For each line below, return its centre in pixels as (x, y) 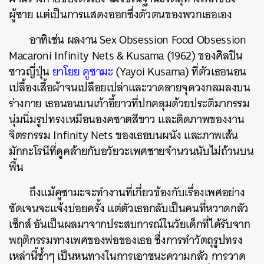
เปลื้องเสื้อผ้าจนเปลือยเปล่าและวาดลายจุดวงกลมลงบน (130, 87)
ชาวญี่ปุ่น (31, 71)
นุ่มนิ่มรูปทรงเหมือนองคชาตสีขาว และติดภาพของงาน (127, 119)
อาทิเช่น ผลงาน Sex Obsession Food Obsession (138, 39)
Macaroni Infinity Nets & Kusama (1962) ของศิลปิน (126, 55)
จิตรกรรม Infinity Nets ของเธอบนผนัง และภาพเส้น (123, 135)
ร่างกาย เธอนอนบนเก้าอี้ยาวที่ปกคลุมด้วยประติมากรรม (129, 103)
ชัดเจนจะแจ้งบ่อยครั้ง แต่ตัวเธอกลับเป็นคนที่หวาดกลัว (129, 208)
